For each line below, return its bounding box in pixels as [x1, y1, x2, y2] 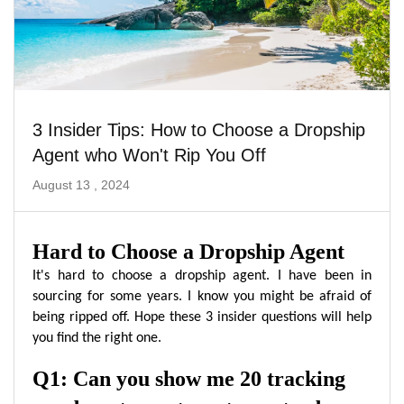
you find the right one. [32, 331, 161, 346]
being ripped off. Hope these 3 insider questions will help [32, 310, 372, 326]
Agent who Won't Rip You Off [32, 145, 266, 166]
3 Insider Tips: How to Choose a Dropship [32, 120, 365, 141]
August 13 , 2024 [32, 178, 130, 193]
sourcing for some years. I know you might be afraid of [32, 289, 372, 305]
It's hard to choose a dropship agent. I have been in [32, 269, 372, 284]
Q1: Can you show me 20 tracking [32, 367, 345, 391]
